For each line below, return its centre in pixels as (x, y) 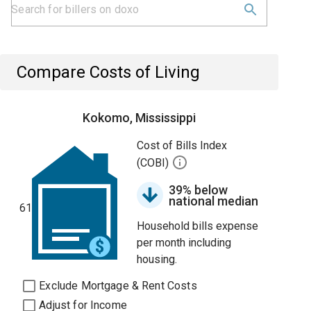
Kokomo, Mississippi (140, 118)
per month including (184, 243)
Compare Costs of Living (109, 72)
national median (214, 201)
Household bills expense (198, 226)
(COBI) (154, 163)
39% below (199, 190)
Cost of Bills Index (182, 145)
